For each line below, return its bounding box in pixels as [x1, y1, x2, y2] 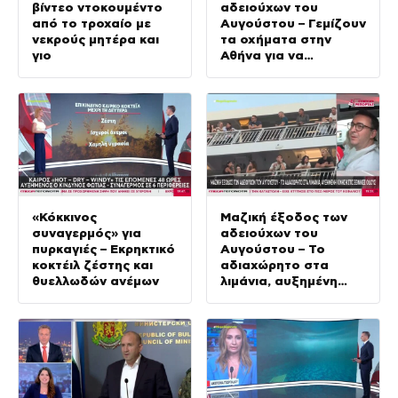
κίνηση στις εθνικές [220, 290, 344, 305]
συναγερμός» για [32, 226, 141, 241]
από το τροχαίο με [32, 15, 151, 30]
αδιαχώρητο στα [220, 258, 329, 273]
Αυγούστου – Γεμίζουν [220, 15, 366, 30]
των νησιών [220, 79, 294, 94]
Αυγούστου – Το [220, 242, 325, 257]
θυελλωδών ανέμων [32, 274, 159, 289]
